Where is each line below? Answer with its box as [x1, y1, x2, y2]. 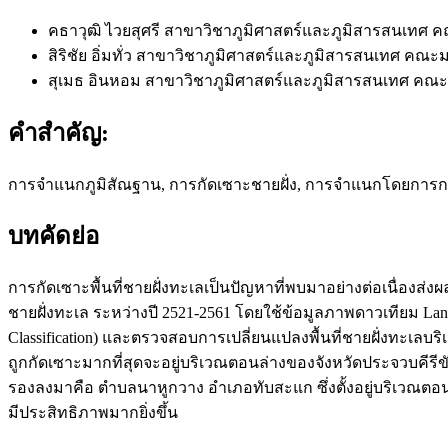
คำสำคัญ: [8, 119, 109, 146]
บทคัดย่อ [8, 223, 99, 250]
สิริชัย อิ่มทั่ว [48, 46, 136, 64]
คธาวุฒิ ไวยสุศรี [48, 21, 164, 39]
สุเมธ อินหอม [48, 71, 145, 89]
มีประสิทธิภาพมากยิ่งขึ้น [8, 404, 178, 422]
